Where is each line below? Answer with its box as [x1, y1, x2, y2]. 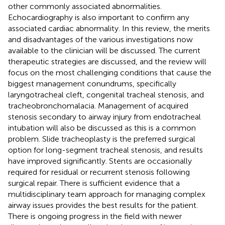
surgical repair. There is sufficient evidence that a [8, 178, 180, 188]
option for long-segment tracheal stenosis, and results [8, 145, 203, 155]
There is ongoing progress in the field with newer [8, 211, 182, 221]
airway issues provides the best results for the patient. [8, 200, 198, 210]
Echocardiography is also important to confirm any [8, 12, 189, 22]
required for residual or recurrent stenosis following [8, 167, 190, 177]
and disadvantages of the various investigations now [8, 34, 193, 44]
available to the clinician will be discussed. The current [8, 45, 200, 55]
